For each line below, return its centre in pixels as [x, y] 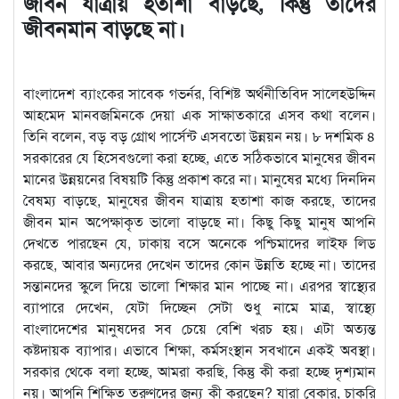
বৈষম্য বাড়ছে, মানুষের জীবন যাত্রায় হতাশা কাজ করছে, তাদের [199, 199]
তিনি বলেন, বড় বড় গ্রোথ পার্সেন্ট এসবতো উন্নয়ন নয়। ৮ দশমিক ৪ [199, 135]
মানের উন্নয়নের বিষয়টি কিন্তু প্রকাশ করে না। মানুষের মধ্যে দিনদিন [199, 178]
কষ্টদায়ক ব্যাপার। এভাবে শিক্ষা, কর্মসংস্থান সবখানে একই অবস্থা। [199, 349]
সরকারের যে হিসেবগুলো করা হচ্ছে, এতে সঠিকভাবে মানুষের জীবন [199, 157]
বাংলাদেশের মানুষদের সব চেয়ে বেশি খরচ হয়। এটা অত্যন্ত [199, 328]
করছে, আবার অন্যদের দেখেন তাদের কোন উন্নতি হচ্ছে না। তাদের [199, 264]
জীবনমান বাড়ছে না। [104, 27]
